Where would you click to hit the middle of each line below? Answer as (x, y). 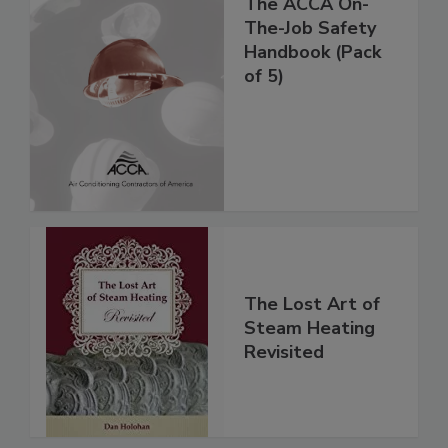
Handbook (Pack (312, 52)
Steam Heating (309, 327)
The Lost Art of (312, 303)
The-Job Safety (310, 28)
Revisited (284, 351)
